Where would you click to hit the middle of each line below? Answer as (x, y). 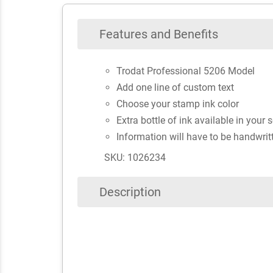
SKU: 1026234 (135, 157)
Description (130, 192)
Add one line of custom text (175, 87)
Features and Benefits (159, 34)
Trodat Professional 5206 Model (185, 71)
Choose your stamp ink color (177, 104)
